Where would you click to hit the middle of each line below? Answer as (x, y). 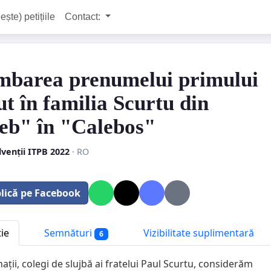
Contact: (83, 17)
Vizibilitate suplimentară (197, 233)
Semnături (68, 233)
